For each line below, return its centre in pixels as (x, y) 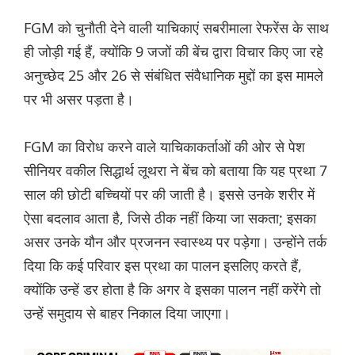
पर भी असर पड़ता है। (79, 99)
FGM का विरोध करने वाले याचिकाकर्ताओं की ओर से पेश (164, 147)
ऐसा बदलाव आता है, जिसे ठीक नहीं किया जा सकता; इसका (170, 218)
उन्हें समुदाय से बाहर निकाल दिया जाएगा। (127, 313)
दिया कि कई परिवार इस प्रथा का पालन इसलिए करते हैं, (163, 266)
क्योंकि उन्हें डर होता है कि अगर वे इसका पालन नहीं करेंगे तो (172, 290)
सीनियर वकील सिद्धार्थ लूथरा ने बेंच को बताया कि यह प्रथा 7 (176, 171)
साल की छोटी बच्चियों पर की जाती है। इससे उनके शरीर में (169, 195)
